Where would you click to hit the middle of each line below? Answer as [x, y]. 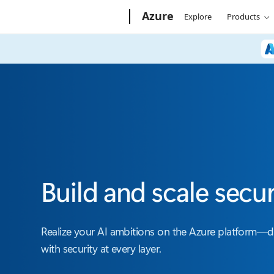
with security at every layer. [101, 248]
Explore [198, 17]
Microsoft [65, 14]
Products [244, 17]
